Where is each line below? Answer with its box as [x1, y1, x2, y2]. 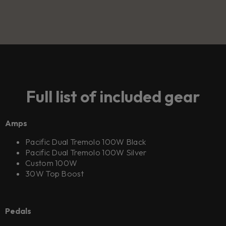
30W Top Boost [25, 168, 84, 179]
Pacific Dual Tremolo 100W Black [25, 137, 146, 147]
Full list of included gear [26, 86, 200, 106]
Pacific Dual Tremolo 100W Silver [25, 147, 147, 158]
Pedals [5, 206, 31, 216]
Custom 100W [25, 158, 78, 168]
